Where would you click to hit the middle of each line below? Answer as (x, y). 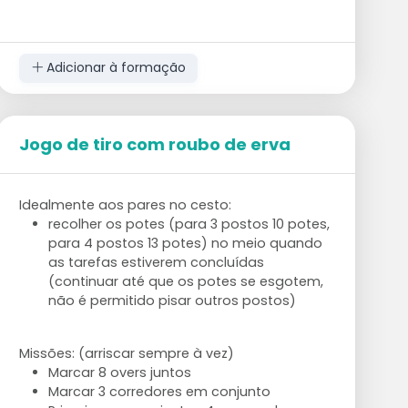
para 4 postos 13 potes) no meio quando (185, 243)
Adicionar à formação (114, 68)
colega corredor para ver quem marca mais (166, 52)
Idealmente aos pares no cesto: (125, 204)
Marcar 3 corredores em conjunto (159, 391)
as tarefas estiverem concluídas (156, 262)
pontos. (44, 71)
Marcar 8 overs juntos (119, 372)
